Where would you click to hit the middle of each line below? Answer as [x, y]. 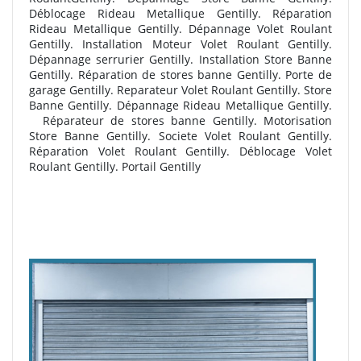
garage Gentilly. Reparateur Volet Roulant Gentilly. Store [180, 90]
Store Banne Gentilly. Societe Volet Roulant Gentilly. [180, 136]
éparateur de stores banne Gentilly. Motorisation [191, 121]
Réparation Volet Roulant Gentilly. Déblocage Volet [180, 151]
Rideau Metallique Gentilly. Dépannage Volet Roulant [180, 29]
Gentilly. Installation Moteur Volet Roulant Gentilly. [180, 44]
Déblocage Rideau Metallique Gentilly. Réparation [180, 14]
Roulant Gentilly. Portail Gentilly [115, 167]
